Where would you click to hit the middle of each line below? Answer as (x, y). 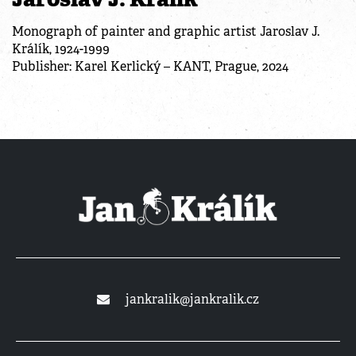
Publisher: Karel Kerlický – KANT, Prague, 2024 (150, 66)
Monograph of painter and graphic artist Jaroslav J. (166, 31)
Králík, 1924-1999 (61, 48)
